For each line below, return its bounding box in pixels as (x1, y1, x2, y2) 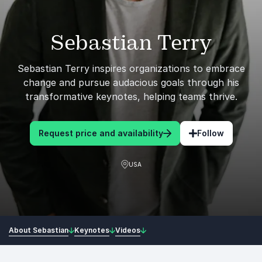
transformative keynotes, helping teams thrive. (25, 91, 237, 102)
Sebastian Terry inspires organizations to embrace (17, 63, 245, 74)
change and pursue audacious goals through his (23, 77, 239, 88)
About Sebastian (9, 225, 68, 235)
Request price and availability (38, 128, 163, 138)
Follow (196, 128, 224, 138)
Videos (115, 225, 140, 235)
